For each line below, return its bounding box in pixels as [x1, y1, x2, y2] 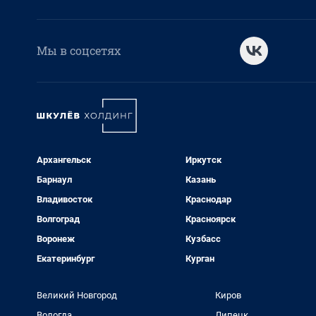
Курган [185, 253, 214, 265]
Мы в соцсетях [37, 43, 121, 59]
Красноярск [185, 214, 236, 225]
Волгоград [37, 214, 80, 225]
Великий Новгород [37, 290, 117, 301]
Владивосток [37, 194, 92, 205]
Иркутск [185, 154, 221, 166]
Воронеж [37, 233, 75, 245]
